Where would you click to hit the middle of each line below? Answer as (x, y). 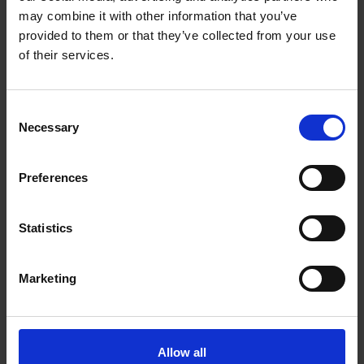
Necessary (49, 127)
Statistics (45, 228)
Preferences (54, 178)
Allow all (182, 352)
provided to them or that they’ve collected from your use (177, 35)
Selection (30, 130)
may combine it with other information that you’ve (158, 16)
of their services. (66, 55)
